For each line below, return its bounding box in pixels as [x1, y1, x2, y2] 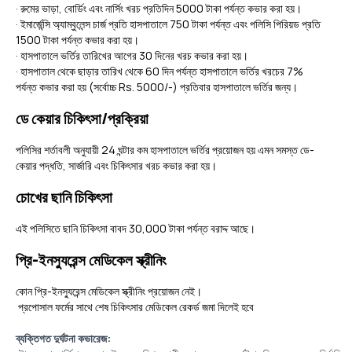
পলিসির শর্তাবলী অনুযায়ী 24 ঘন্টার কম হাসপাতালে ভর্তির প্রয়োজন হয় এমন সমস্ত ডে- [16, 142, 314, 158]
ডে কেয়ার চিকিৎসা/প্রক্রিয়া [16, 108, 148, 130]
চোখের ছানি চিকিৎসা [16, 187, 112, 208]
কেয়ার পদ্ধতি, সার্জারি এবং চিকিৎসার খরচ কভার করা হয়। [16, 158, 217, 174]
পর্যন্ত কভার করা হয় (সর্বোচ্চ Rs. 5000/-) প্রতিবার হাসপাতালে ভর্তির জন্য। [16, 79, 302, 95]
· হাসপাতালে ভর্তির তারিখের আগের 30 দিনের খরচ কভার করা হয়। [16, 48, 253, 64]
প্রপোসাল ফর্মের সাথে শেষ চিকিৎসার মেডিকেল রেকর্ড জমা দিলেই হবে [16, 299, 256, 315]
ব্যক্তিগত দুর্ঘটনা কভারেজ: [16, 331, 111, 346]
